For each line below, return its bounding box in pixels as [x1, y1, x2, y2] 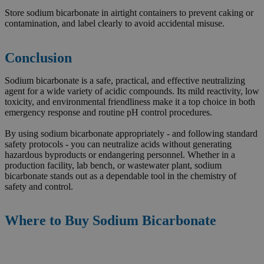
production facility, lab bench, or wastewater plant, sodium [5, 160, 222, 170]
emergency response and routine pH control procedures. [5, 107, 212, 117]
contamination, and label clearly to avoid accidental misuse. [5, 18, 225, 28]
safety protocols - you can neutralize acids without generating [5, 138, 232, 149]
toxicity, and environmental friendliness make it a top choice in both [5, 96, 255, 107]
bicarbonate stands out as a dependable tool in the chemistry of [5, 170, 236, 181]
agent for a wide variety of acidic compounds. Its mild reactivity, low [5, 85, 259, 96]
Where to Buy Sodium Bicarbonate [5, 213, 216, 229]
